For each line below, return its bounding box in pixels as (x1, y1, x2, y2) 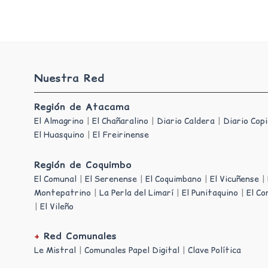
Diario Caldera (157, 115, 215, 127)
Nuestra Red (34, 70, 105, 86)
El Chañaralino (92, 115, 149, 127)
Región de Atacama (34, 100, 130, 113)
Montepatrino (34, 186, 92, 199)
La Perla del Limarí (99, 186, 174, 199)
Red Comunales (39, 229, 117, 242)
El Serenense (85, 172, 138, 185)
